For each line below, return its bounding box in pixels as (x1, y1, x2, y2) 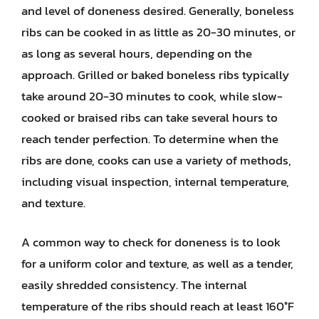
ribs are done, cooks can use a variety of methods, (21, 150, 291, 169)
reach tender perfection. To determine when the (21, 129, 278, 148)
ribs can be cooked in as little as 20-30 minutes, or (21, 22, 296, 41)
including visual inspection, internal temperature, (21, 172, 289, 191)
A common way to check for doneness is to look (21, 233, 281, 251)
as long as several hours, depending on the (21, 43, 252, 63)
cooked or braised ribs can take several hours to (21, 108, 278, 127)
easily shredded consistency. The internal (21, 276, 247, 294)
